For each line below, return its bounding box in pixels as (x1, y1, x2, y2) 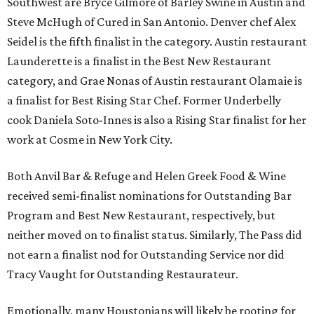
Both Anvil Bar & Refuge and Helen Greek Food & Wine (7, 169, 286, 184)
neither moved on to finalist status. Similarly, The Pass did (7, 228, 302, 243)
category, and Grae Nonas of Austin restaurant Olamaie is (7, 74, 302, 88)
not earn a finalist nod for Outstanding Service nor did (7, 247, 285, 262)
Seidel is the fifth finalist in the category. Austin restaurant (7, 34, 307, 49)
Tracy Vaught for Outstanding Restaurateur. (7, 267, 238, 282)
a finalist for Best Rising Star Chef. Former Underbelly (7, 93, 281, 108)
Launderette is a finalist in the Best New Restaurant (7, 54, 271, 69)
